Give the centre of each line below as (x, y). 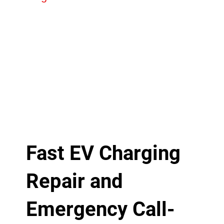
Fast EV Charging (103, 153)
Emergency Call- (100, 209)
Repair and (74, 181)
